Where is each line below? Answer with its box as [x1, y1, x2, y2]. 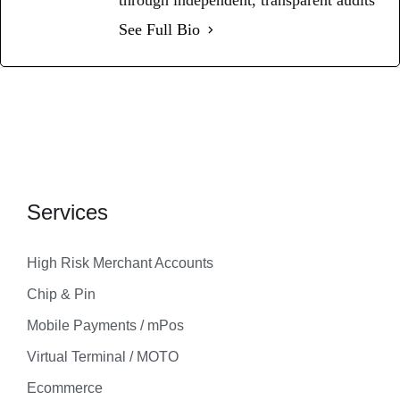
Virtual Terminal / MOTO [27, 348, 179, 364]
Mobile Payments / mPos [27, 317, 184, 333]
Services [27, 199, 108, 224]
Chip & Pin [27, 286, 96, 302]
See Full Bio [119, 20, 200, 38]
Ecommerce [27, 379, 103, 396]
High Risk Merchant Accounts [27, 254, 213, 271]
